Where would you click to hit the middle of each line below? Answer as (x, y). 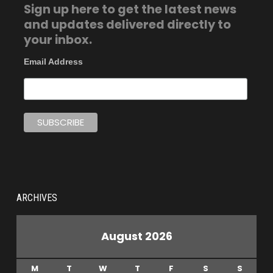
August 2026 (136, 236)
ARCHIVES (37, 197)
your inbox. (58, 39)
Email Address (53, 61)
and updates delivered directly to (127, 24)
